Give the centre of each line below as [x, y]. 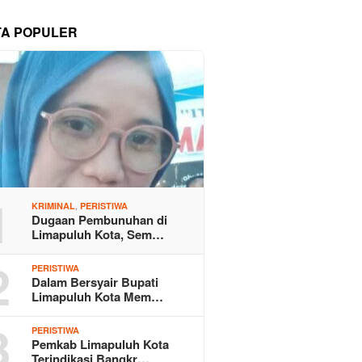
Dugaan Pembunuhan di [100, 220]
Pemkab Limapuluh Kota [101, 345]
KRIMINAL [54, 206]
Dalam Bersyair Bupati [95, 282]
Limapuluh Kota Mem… [98, 297]
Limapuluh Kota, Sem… [98, 235]
